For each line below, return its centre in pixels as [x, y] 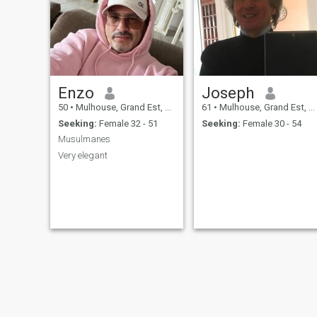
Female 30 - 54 [271, 123]
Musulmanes [84, 139]
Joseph [228, 93]
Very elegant [82, 155]
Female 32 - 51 [127, 123]
